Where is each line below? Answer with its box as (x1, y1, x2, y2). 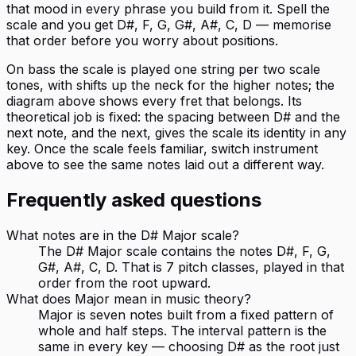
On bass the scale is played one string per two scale (6, 61, 320, 78)
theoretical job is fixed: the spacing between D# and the (6, 109, 340, 126)
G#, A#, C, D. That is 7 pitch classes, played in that (38, 259, 344, 276)
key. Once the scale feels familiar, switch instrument (6, 141, 318, 157)
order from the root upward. (38, 275, 211, 292)
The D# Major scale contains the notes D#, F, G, (38, 243, 331, 260)
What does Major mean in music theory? (6, 291, 251, 308)
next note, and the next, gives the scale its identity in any (6, 125, 346, 141)
